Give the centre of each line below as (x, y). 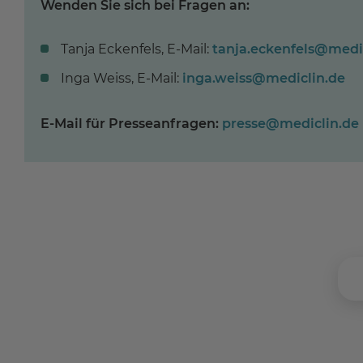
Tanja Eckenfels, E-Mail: (137, 49)
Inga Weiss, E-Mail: (122, 78)
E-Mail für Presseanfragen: (130, 123)
